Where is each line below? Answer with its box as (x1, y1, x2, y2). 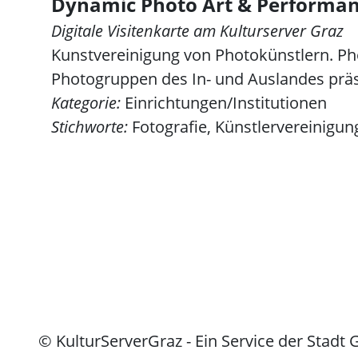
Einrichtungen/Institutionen (121, 92, 327, 113)
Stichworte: (51, 116, 128, 137)
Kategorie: (51, 92, 121, 113)
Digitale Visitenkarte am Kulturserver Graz (51, 20, 344, 42)
